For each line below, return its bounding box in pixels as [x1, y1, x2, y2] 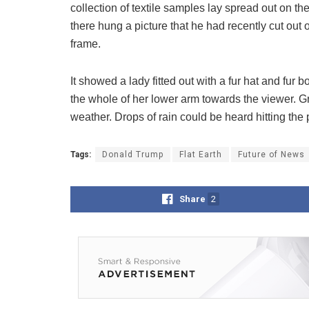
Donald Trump [102, 150, 163, 160]
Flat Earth [179, 150, 222, 160]
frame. [70, 38, 101, 50]
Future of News [238, 150, 305, 160]
